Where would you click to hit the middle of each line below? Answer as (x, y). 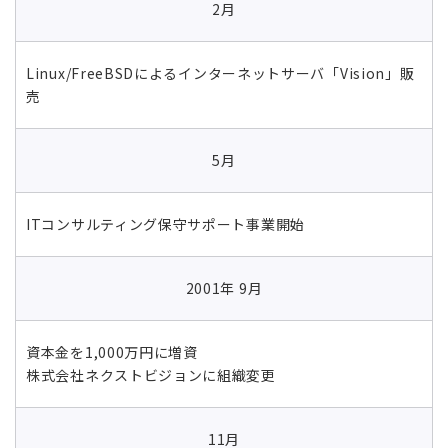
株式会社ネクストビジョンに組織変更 (151, 374)
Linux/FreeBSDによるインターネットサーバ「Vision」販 (220, 72)
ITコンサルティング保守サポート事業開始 (165, 223)
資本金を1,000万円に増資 (112, 351)
